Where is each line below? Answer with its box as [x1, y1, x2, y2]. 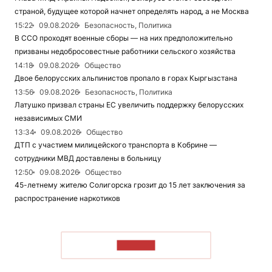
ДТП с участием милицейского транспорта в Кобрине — [15, 140, 217, 149]
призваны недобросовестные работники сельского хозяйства [15, 47, 236, 56]
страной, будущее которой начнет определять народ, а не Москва [15, 7, 249, 16]
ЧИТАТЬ [117, 240, 155, 250]
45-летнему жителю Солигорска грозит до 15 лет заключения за [15, 180, 245, 189]
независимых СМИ [15, 114, 82, 123]
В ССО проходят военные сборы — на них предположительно [15, 33, 233, 42]
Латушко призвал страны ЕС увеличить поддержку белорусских [15, 100, 243, 109]
